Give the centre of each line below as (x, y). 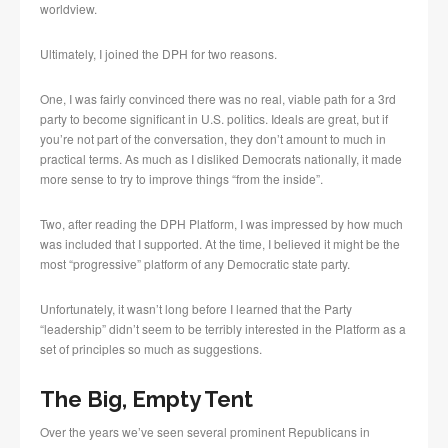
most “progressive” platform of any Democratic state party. (195, 264)
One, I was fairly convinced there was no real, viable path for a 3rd (218, 99)
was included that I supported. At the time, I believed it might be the (220, 244)
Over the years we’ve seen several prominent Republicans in (205, 432)
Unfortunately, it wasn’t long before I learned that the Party (196, 309)
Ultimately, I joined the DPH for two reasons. (158, 54)
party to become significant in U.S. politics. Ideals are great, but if (214, 119)
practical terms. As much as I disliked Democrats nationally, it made (221, 159)
